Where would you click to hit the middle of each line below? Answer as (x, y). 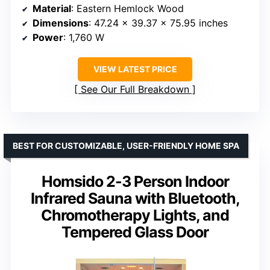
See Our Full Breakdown (135, 89)
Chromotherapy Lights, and (135, 215)
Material (52, 8)
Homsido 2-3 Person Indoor (135, 181)
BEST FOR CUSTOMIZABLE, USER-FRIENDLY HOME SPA (126, 145)
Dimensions (61, 23)
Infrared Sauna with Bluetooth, (135, 198)
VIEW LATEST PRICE (135, 69)
